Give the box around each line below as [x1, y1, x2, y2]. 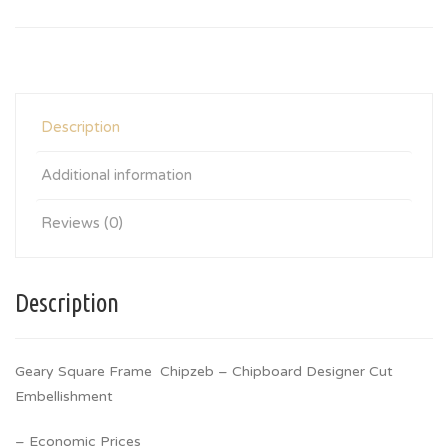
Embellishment [15, 388, 113, 405]
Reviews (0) [41, 214, 123, 232]
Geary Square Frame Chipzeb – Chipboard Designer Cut [15, 363, 393, 380]
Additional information [41, 166, 192, 184]
